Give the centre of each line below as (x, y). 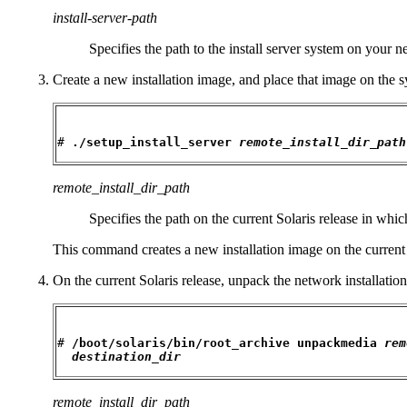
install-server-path (105, 17)
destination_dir (126, 356)
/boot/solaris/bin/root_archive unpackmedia (228, 342)
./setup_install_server (155, 142)
